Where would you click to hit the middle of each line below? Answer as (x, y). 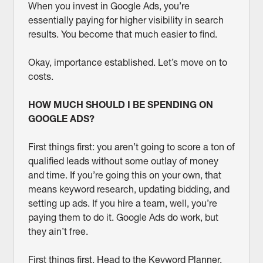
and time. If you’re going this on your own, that (124, 175)
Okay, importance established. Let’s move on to (127, 63)
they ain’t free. (58, 232)
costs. (41, 77)
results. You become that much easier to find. (122, 34)
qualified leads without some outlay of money (123, 161)
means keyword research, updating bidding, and (129, 189)
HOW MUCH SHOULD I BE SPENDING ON (120, 105)
